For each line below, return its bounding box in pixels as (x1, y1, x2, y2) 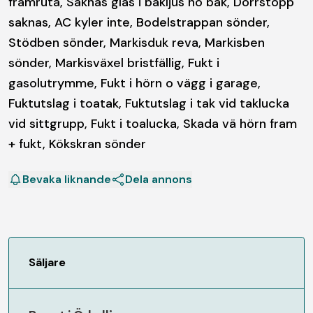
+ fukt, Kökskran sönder (8, 135, 146, 152)
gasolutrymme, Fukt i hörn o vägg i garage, (8, 74, 261, 92)
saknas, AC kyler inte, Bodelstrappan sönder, (8, 13, 270, 31)
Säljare (29, 254, 66, 270)
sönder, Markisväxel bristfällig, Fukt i (8, 54, 219, 71)
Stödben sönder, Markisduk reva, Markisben (8, 34, 265, 51)
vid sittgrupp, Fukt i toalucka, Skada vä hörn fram (8, 115, 297, 132)
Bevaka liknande (22, 171, 111, 187)
